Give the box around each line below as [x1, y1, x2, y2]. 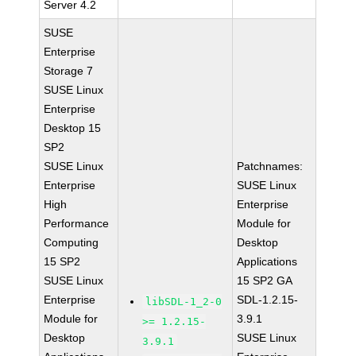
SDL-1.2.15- [237, 293, 299, 306]
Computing [44, 236, 99, 249]
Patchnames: [237, 160, 304, 172]
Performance [44, 217, 110, 230]
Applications [237, 255, 298, 268]
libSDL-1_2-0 [145, 296, 222, 308]
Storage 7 [44, 64, 94, 77]
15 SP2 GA [237, 274, 293, 287]
